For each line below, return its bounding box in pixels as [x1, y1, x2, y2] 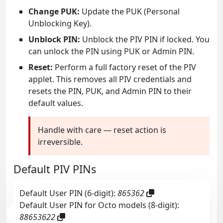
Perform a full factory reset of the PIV [53, 62, 196, 73]
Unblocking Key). [28, 18, 92, 29]
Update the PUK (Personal [80, 6, 180, 17]
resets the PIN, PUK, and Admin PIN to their [28, 86, 192, 97]
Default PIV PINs [13, 162, 96, 176]
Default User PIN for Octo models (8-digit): [19, 200, 179, 211]
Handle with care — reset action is [38, 124, 166, 135]
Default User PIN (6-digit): [19, 188, 117, 199]
